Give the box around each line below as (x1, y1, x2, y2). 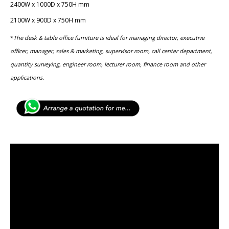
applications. (10, 74, 44, 82)
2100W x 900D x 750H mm (10, 15, 87, 25)
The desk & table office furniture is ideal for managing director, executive (13, 34, 204, 42)
